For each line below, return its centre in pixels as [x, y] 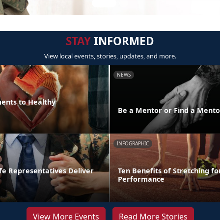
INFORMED [123, 41]
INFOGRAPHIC [133, 143]
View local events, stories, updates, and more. [110, 56]
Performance [141, 179]
